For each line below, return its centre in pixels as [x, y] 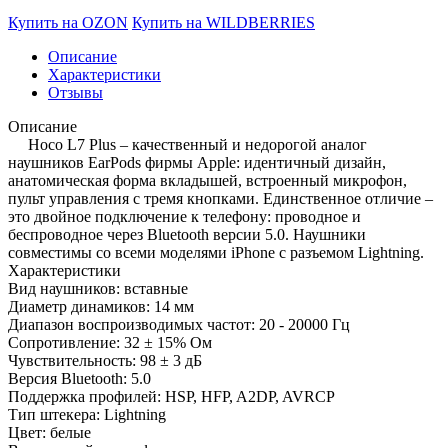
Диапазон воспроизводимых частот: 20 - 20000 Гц [179, 324]
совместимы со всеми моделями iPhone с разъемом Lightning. [216, 252]
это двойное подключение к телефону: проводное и [184, 216]
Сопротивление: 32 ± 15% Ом [110, 342]
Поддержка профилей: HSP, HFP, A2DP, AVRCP [171, 396]
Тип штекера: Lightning [87, 414]
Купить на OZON [68, 22]
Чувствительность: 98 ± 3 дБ [105, 360]
